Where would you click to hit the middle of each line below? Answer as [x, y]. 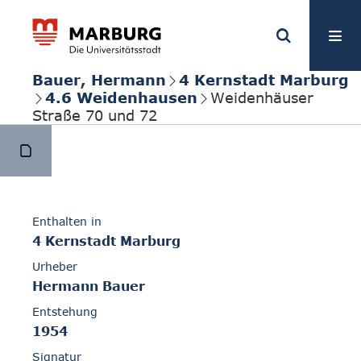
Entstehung [65, 312]
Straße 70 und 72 [95, 115]
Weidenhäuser [262, 98]
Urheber [55, 267]
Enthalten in [67, 222]
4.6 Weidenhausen [121, 98]
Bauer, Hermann [99, 80]
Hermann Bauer [89, 286]
